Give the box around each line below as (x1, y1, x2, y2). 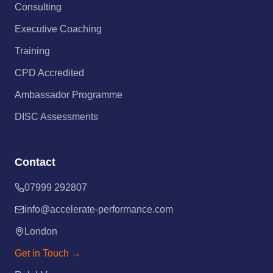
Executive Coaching (15, 24, 102, 34)
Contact (15, 156, 55, 168)
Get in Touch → (15, 248, 81, 258)
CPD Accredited (15, 68, 84, 78)
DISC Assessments (15, 112, 98, 122)
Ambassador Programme (15, 90, 122, 100)
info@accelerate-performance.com (24, 204, 173, 214)
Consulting (15, 2, 62, 12)
